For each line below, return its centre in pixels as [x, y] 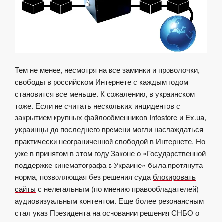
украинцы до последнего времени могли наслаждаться [109, 129]
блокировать [174, 176]
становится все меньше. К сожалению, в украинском [105, 93]
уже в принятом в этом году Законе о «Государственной [110, 153]
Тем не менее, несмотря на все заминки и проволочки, [107, 69]
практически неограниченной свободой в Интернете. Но [110, 141]
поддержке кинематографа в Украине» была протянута [109, 165]
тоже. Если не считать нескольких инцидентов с [98, 105]
